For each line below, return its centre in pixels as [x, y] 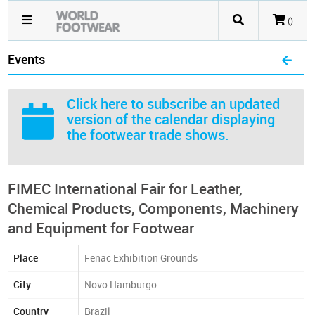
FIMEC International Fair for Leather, [126, 189]
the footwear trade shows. [148, 135]
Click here [97, 104]
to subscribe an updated [204, 104]
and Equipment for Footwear [101, 228]
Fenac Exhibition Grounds [141, 258]
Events [27, 60]
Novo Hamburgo [121, 285]
